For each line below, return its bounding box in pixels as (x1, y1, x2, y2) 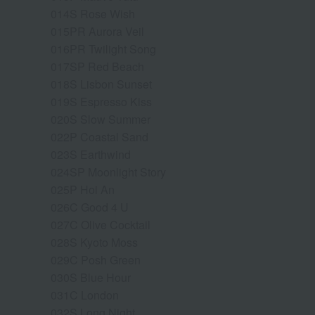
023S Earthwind (51, 146, 131, 162)
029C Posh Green (51, 251, 141, 268)
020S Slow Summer (51, 110, 150, 127)
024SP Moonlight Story (51, 163, 166, 180)
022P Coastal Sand (51, 128, 148, 145)
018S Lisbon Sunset (51, 75, 152, 92)
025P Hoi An (51, 181, 115, 198)
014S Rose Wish (51, 5, 135, 22)
